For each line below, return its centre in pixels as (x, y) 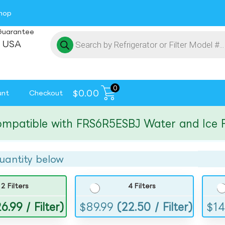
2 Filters (15, 186)
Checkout (46, 93)
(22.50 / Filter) (155, 207)
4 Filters (142, 186)
